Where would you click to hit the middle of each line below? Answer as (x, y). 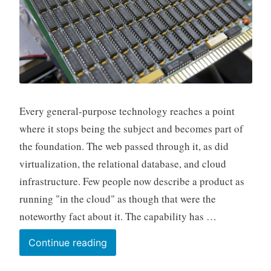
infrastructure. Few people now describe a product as (132, 181)
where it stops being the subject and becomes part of (131, 129)
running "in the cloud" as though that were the (117, 199)
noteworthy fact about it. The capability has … (118, 217)
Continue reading (67, 243)
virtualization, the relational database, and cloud (122, 164)
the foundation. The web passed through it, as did (124, 146)
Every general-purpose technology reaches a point (127, 111)
